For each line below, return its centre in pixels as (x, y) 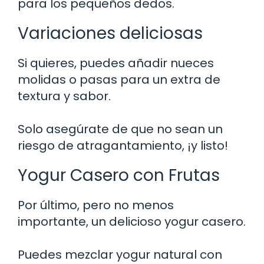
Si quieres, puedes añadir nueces (116, 63)
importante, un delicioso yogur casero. (132, 222)
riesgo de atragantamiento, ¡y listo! (123, 146)
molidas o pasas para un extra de (119, 80)
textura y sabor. (64, 96)
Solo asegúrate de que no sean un (120, 129)
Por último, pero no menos (96, 205)
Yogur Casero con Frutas (119, 176)
